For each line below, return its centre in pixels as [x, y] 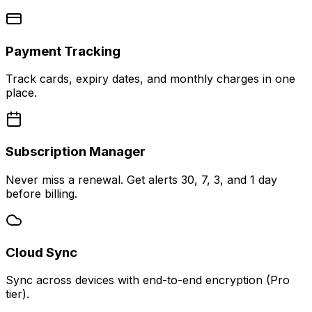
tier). [17, 294]
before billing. [41, 193]
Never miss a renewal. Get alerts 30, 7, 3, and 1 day [141, 179]
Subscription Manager [76, 152]
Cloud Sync [41, 252]
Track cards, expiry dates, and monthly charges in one [150, 79]
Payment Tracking [63, 51]
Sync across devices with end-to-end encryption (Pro [148, 280]
